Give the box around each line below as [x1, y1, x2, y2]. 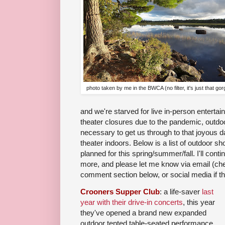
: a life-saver [160, 187, 202, 196]
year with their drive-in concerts [80, 198, 183, 207]
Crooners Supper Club [80, 187, 160, 196]
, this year [183, 198, 215, 207]
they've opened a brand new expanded [80, 208, 206, 217]
